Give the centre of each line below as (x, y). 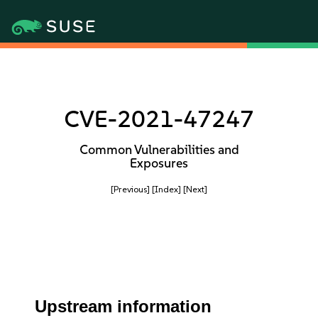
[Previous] (130, 189)
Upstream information (124, 306)
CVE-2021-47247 (159, 119)
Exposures (159, 163)
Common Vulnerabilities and (159, 150)
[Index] (166, 189)
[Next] (195, 189)
